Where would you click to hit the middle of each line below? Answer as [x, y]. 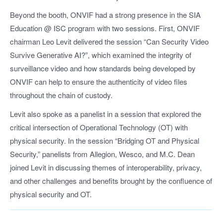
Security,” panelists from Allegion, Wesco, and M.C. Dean [102, 154]
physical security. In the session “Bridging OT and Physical [105, 140]
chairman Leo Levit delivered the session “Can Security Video [109, 42]
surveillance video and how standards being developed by [103, 68]
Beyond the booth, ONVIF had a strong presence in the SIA [105, 15]
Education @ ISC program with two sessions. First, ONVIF [105, 28]
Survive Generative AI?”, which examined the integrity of [101, 55]
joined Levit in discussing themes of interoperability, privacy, [106, 167]
